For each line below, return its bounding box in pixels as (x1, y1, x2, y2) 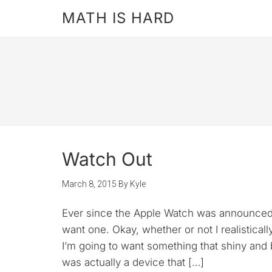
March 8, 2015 (62, 179, 117, 189)
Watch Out (62, 148, 152, 170)
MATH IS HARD (62, 9, 174, 27)
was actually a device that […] (62, 256, 204, 268)
